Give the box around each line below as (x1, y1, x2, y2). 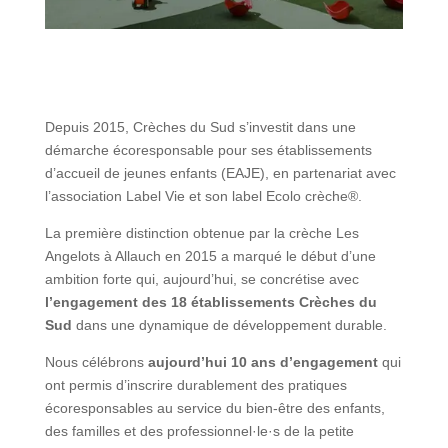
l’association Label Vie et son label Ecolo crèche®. (44, 187, 362, 204)
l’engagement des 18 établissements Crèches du (44, 293, 377, 310)
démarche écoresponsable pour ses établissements (44, 141, 372, 158)
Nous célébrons (44, 353, 148, 370)
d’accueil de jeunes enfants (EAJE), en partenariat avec (44, 164, 396, 181)
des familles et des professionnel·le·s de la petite (44, 422, 354, 439)
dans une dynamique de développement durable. (71, 316, 387, 333)
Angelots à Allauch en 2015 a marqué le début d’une (44, 247, 376, 264)
